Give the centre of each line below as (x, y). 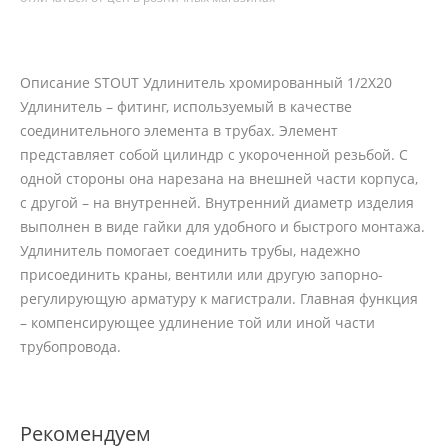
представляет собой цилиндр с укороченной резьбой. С (214, 155)
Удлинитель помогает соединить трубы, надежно (190, 251)
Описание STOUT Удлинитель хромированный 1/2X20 (206, 83)
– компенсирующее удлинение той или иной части (197, 323)
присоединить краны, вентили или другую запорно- (201, 275)
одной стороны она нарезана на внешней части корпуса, (219, 179)
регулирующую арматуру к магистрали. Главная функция (219, 299)
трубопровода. (70, 347)
